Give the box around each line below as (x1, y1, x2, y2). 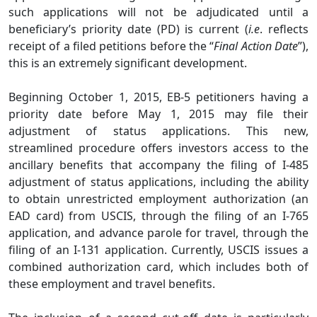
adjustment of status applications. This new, (8, 122, 309, 139)
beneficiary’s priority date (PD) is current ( (8, 21, 249, 37)
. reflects (260, 21, 309, 37)
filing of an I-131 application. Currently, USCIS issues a (8, 241, 309, 258)
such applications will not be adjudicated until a (8, 4, 309, 20)
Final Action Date (214, 38, 299, 54)
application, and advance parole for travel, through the (8, 224, 309, 241)
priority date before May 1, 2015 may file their (8, 105, 309, 122)
